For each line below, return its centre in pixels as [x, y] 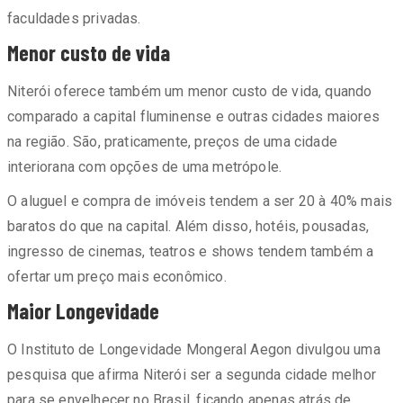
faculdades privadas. [74, 18]
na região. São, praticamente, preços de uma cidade [172, 142]
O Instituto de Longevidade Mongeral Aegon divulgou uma [194, 349]
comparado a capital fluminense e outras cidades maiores [193, 116]
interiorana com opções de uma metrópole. [145, 167]
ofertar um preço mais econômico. [117, 277]
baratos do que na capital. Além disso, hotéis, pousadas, [188, 226]
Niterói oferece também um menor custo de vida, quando [190, 91]
